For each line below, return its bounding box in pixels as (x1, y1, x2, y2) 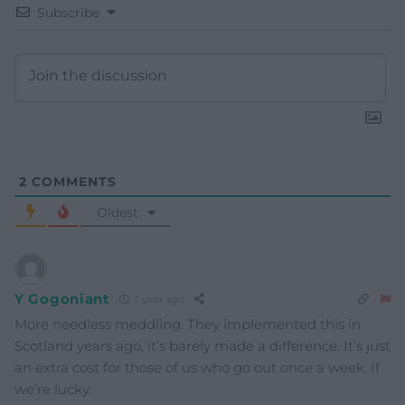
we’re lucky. (14, 380, 91, 398)
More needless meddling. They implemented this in (14, 315, 361, 333)
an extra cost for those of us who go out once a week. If (14, 358, 380, 376)
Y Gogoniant (14, 290, 110, 308)
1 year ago (132, 293, 184, 306)
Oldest (96, 203, 138, 221)
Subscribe (37, 4, 99, 21)
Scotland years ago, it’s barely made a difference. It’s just (14, 336, 391, 354)
